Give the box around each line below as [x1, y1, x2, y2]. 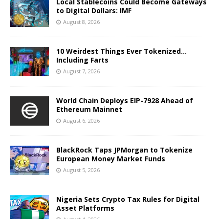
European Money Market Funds [56, 154, 165, 164]
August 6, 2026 [63, 117, 100, 125]
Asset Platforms [56, 203, 114, 213]
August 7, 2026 [63, 67, 100, 75]
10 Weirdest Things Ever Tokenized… [56, 46, 187, 56]
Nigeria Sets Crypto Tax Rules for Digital [56, 195, 199, 204]
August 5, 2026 [63, 166, 100, 174]
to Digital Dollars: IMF [56, 6, 131, 16]
